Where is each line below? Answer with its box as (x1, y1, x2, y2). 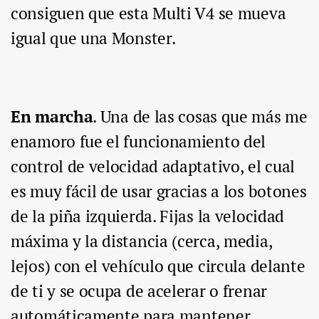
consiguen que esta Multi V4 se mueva (11, 2, 286, 25)
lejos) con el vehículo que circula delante (11, 255, 305, 278)
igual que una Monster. (11, 27, 176, 50)
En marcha (11, 105, 93, 128)
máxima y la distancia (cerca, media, (11, 230, 273, 253)
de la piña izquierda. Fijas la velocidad (11, 205, 285, 228)
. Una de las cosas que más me (93, 105, 308, 128)
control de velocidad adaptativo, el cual (11, 155, 296, 178)
